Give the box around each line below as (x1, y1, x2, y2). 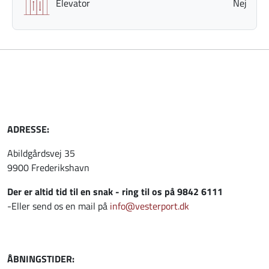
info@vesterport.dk (110, 198, 189, 213)
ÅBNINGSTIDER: (7, 251, 74, 266)
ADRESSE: (7, 121, 49, 136)
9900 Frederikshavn (7, 160, 89, 175)
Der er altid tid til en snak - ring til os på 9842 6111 (7, 184, 223, 199)
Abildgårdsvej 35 (7, 145, 75, 160)
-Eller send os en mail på (7, 198, 110, 213)
